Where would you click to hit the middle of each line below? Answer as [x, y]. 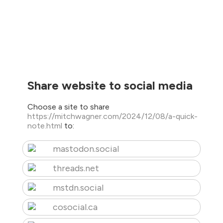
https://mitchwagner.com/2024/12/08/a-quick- [112, 116]
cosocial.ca [75, 207]
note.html [46, 126]
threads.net [76, 168]
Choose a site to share [68, 107]
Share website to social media [110, 85]
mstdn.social [78, 188]
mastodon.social [86, 149]
